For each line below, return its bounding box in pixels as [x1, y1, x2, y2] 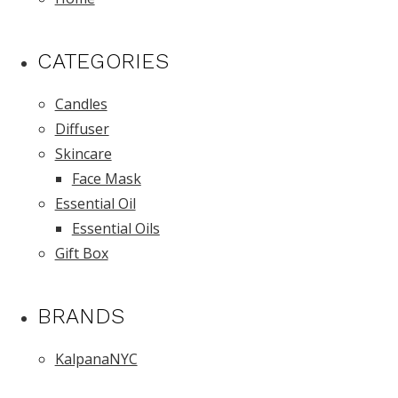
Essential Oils [71, 219, 160, 238]
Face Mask [71, 169, 141, 188]
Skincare [54, 144, 112, 163]
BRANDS [37, 304, 124, 329]
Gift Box [54, 243, 108, 263]
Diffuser [54, 119, 109, 139]
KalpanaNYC [54, 349, 138, 369]
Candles [54, 94, 107, 114]
